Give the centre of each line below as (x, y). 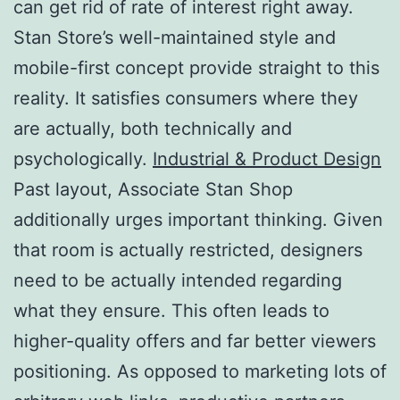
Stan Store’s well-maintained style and (175, 37)
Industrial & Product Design (267, 158)
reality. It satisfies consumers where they (186, 98)
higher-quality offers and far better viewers (195, 341)
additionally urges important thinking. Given (198, 219)
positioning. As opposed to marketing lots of (200, 371)
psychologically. (83, 158)
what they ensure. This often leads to (171, 310)
